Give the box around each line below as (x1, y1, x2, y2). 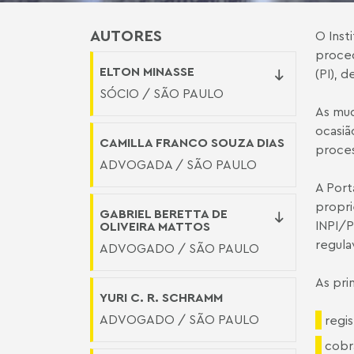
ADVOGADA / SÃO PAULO (100, 156, 257, 172)
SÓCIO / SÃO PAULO (100, 85, 224, 101)
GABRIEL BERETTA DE (100, 205, 228, 221)
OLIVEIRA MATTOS (100, 218, 210, 234)
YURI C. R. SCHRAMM (100, 289, 223, 305)
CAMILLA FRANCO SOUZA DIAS (100, 134, 284, 150)
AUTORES (90, 25, 162, 45)
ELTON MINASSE (100, 63, 194, 79)
